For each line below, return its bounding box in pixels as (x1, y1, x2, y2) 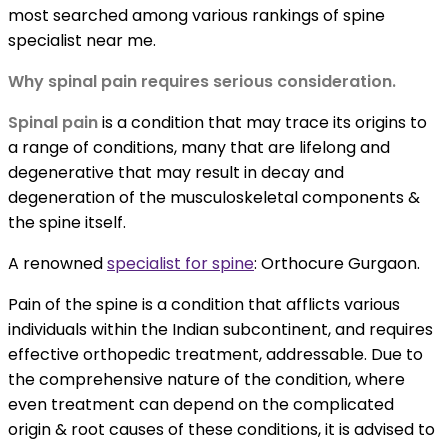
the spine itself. (8, 211, 126, 235)
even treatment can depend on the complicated (8, 393, 394, 417)
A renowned (8, 252, 107, 276)
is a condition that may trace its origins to (102, 111, 427, 135)
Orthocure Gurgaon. (261, 252, 420, 276)
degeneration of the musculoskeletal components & (8, 186, 420, 210)
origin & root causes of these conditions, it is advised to (8, 418, 435, 442)
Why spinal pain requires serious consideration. (8, 70, 396, 94)
